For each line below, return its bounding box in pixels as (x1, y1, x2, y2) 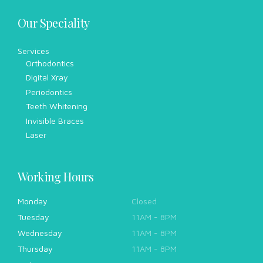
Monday (18, 195, 48, 206)
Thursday (18, 244, 53, 254)
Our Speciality (18, 15, 90, 31)
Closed (131, 195, 157, 206)
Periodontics (26, 86, 72, 97)
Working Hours (18, 168, 94, 184)
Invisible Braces (26, 115, 84, 126)
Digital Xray (26, 72, 68, 83)
